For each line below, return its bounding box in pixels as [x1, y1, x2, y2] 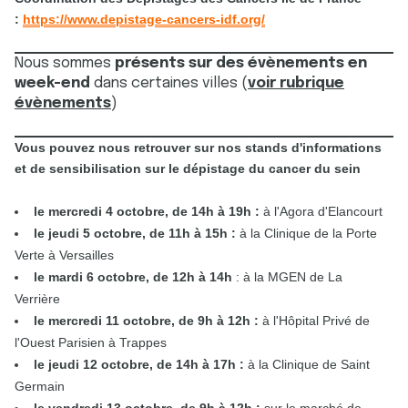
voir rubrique [248, 76, 344, 91]
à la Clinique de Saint [244, 357, 370, 372]
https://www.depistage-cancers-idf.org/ [23, 12, 265, 26]
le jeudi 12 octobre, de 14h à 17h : [34, 357, 244, 372]
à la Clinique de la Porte [236, 226, 377, 240]
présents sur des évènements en [111, 56, 367, 71]
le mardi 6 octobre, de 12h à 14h [34, 270, 236, 284]
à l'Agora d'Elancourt [260, 204, 382, 219]
